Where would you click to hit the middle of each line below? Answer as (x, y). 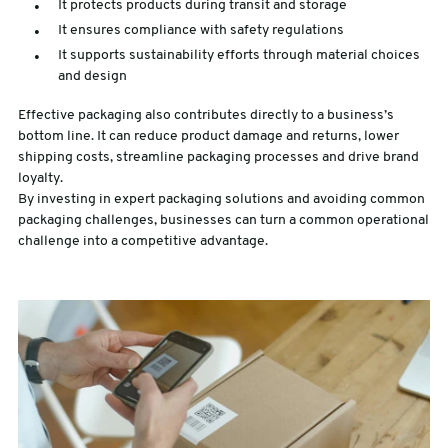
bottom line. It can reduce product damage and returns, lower (208, 137)
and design (92, 77)
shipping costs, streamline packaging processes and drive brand (218, 158)
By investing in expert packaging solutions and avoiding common (221, 200)
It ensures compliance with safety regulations (203, 31)
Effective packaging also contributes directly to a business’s (205, 116)
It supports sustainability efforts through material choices (238, 56)
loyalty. (40, 179)
